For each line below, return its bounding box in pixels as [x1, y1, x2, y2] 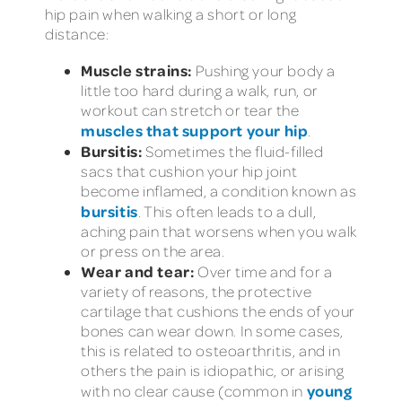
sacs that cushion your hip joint [81, 161, 298, 180]
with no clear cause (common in [81, 380, 307, 400]
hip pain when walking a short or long [45, 4, 297, 24]
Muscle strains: [81, 59, 192, 80]
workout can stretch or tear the [81, 100, 300, 119]
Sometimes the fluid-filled [142, 141, 324, 161]
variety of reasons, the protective [81, 281, 312, 301]
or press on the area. [81, 240, 225, 260]
